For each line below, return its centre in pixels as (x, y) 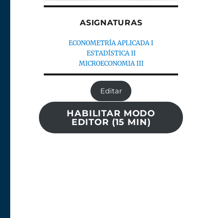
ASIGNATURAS (111, 23)
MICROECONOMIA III (111, 64)
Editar (111, 91)
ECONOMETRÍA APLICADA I (111, 43)
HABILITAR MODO (111, 114)
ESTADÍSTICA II (111, 54)
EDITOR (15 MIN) (111, 122)
